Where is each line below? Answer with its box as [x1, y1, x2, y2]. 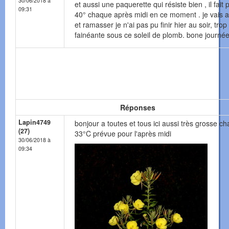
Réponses [120, 102, 155, 113]
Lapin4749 [18, 118, 51, 127]
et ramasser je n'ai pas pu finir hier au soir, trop [75, 19, 227, 30]
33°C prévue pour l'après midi [75, 128, 171, 139]
